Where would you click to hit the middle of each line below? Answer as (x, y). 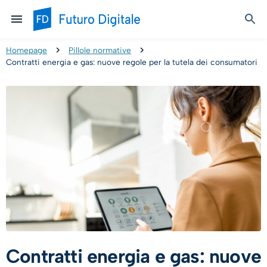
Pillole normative (100, 50)
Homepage (27, 50)
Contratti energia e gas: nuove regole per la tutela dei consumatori (132, 62)
